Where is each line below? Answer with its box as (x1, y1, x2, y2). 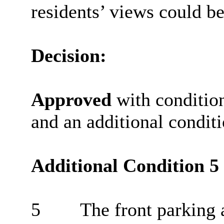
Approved (30, 89, 111, 110)
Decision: (30, 45, 106, 66)
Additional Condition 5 (30, 155, 219, 176)
